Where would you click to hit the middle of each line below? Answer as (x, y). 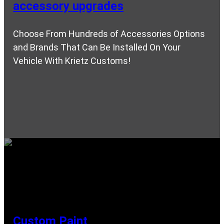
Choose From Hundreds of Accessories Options (109, 33)
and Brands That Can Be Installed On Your (97, 47)
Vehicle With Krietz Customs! (72, 60)
